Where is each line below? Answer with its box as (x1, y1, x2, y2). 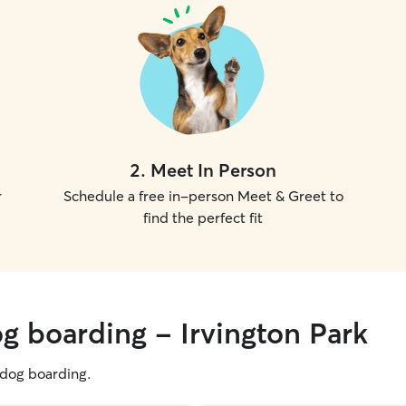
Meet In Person (150, 159, 276, 181)
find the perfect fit (143, 208, 263, 227)
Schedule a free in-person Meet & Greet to (63, 187, 343, 205)
